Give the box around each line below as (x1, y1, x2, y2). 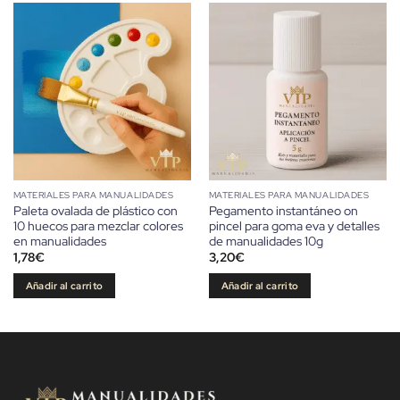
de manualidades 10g (208, 232, 323, 249)
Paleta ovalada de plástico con (12, 202, 178, 219)
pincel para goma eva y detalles (208, 217, 379, 234)
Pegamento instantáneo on (208, 202, 358, 219)
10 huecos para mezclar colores (12, 217, 183, 234)
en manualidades (12, 232, 106, 249)
